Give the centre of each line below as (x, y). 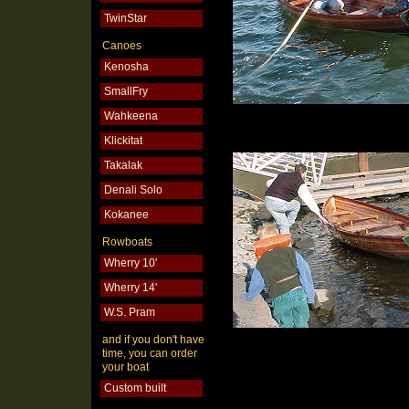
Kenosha (126, 67)
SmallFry (126, 91)
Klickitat (123, 141)
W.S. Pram (130, 312)
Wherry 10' (131, 263)
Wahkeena (131, 116)
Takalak (123, 165)
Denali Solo (133, 190)
